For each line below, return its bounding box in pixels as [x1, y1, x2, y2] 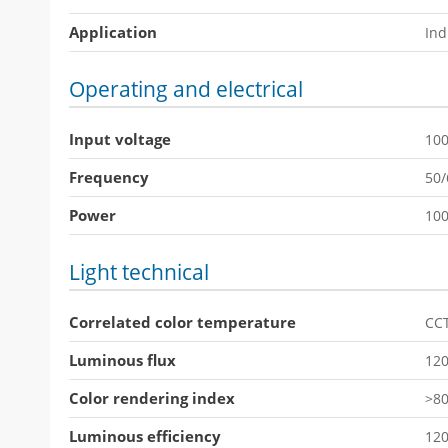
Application [69, 22, 157, 42]
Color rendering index [69, 388, 235, 408]
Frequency [69, 167, 149, 187]
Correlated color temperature [69, 312, 296, 332]
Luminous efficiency [69, 426, 221, 446]
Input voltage [69, 129, 171, 149]
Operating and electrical [69, 75, 303, 103]
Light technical [69, 258, 209, 286]
